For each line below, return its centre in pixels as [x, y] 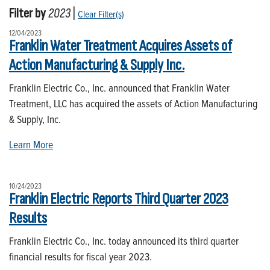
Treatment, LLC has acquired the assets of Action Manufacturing [133, 103]
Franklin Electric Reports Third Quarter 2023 [119, 199]
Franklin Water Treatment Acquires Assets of [121, 46]
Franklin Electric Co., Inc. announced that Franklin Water [119, 87]
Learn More [31, 144]
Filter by [27, 13]
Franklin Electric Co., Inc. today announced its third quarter [124, 240]
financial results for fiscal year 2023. [80, 256]
